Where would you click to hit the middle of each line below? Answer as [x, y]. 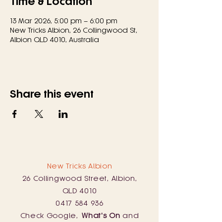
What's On [101, 215]
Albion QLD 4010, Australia [55, 39]
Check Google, [51, 215]
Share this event [52, 94]
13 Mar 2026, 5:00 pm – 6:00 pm [64, 20]
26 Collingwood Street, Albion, [80, 178]
